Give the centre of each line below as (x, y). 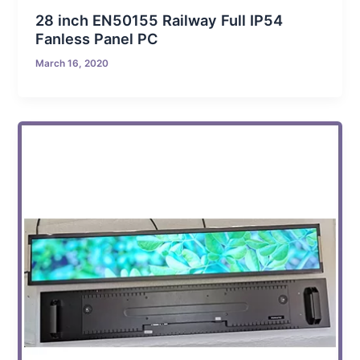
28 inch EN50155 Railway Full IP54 (160, 20)
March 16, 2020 (72, 63)
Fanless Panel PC (97, 38)
